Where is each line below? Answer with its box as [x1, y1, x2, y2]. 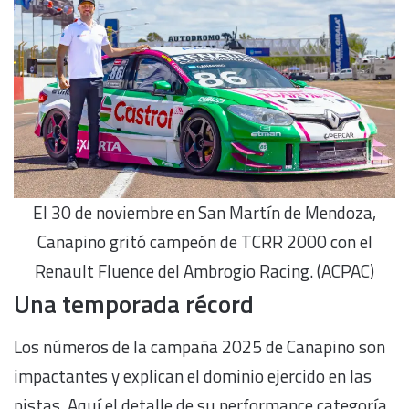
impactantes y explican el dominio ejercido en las [14, 362, 372, 390]
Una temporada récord [14, 284, 254, 322]
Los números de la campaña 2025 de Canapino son [14, 333, 385, 361]
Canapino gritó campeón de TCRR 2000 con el [37, 228, 372, 256]
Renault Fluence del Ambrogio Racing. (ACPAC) [35, 257, 374, 285]
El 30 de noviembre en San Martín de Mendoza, [33, 199, 376, 226]
